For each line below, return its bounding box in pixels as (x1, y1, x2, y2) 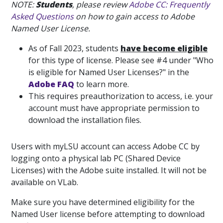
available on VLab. (11, 177, 78, 188)
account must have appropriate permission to (28, 103, 200, 114)
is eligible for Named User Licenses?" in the (28, 67, 189, 78)
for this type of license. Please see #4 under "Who (28, 55, 214, 66)
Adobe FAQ (28, 79, 74, 90)
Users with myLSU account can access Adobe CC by (11, 141, 200, 152)
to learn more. (74, 79, 129, 90)
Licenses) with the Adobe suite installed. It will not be (11, 165, 207, 176)
